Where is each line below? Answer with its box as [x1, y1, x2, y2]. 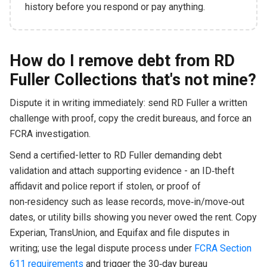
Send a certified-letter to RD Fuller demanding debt [9, 149, 222, 161]
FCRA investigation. [9, 128, 91, 139]
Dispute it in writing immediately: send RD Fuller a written [9, 97, 247, 108]
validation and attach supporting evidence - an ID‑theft [9, 164, 234, 176]
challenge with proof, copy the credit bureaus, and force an [9, 112, 252, 124]
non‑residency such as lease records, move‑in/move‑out [9, 195, 244, 207]
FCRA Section [194, 242, 252, 254]
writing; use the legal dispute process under [9, 242, 194, 254]
